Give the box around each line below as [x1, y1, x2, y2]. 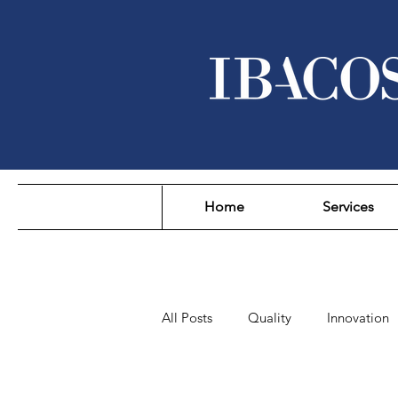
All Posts [162, 309, 212, 326]
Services [322, 198, 374, 215]
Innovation [327, 309, 389, 326]
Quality [248, 309, 291, 326]
